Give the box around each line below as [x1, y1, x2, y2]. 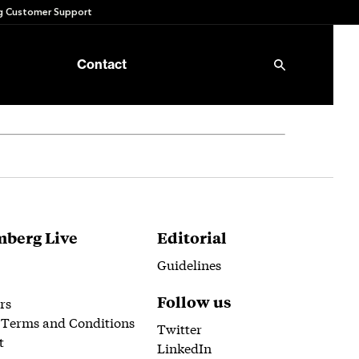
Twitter [157, 319, 202, 337]
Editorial [157, 227, 227, 248]
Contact [76, 58, 127, 71]
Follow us [157, 291, 232, 312]
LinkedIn [157, 338, 212, 357]
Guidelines [157, 255, 221, 273]
